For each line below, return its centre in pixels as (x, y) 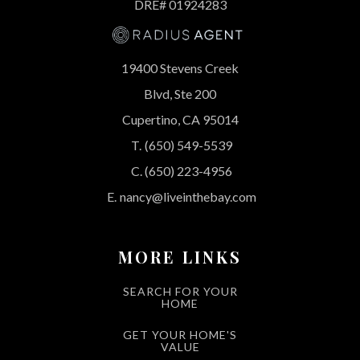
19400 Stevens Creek (180, 67)
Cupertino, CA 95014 (180, 119)
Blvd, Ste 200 (180, 93)
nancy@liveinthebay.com (188, 196)
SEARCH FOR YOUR (180, 291)
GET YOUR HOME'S (180, 334)
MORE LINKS (180, 256)
